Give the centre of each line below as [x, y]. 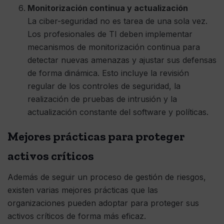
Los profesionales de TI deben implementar [110, 34]
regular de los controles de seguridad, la [104, 86]
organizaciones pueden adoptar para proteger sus [103, 203]
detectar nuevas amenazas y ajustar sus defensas [122, 60]
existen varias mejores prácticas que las [83, 190]
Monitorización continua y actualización [108, 8]
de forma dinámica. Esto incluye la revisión [108, 73]
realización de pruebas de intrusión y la [102, 99]
